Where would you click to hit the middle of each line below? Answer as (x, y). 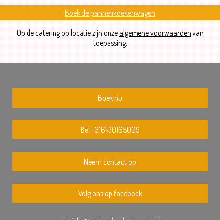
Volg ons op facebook (110, 193)
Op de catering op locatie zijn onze (68, 33)
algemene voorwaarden (155, 33)
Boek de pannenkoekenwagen (110, 13)
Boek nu (110, 97)
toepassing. (110, 42)
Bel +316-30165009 (110, 129)
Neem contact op (110, 161)
